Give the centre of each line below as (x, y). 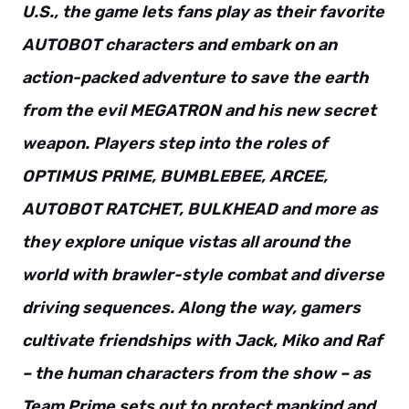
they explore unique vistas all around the (186, 242)
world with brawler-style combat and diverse (203, 275)
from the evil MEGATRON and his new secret (199, 110)
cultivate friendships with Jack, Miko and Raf (202, 341)
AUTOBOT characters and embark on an (179, 45)
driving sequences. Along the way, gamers (191, 308)
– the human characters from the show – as (196, 373)
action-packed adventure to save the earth (195, 78)
